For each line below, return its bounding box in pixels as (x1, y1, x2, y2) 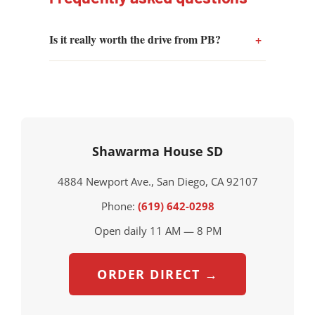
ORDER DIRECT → (97, 265, 218, 283)
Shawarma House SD (92, 142, 223, 160)
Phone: (101, 198, 138, 213)
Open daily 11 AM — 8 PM (94, 223, 221, 238)
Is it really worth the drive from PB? (49, 30, 221, 47)
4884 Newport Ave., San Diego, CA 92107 (57, 174, 258, 188)
